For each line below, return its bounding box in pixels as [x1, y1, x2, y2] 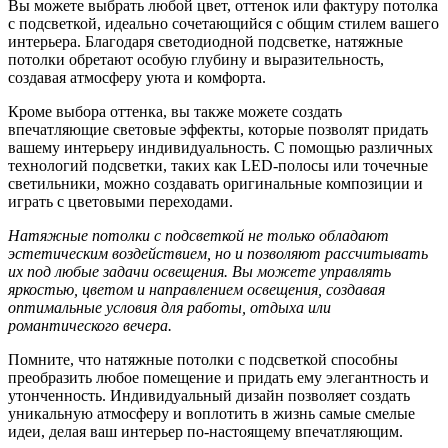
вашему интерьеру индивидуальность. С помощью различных [8, 138, 433, 156]
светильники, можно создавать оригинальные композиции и [8, 174, 423, 192]
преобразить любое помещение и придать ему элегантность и [8, 368, 429, 386]
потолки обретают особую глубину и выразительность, [8, 50, 384, 68]
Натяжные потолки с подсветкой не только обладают [8, 226, 389, 244]
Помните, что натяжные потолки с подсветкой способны [8, 350, 398, 368]
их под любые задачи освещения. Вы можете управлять [8, 262, 391, 280]
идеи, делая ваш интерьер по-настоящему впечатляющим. [8, 422, 403, 440]
